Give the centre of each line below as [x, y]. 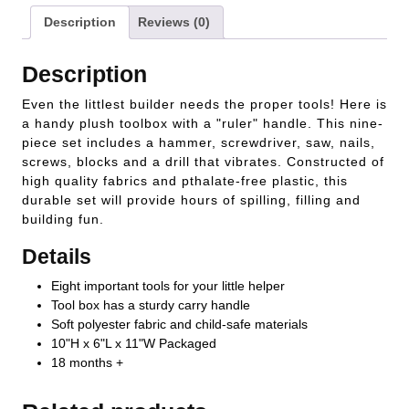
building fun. [63, 219]
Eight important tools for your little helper [168, 285]
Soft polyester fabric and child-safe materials [179, 324]
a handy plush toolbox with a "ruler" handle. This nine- [203, 123]
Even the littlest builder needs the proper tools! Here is [204, 104]
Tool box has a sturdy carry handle [151, 304]
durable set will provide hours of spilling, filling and [191, 199]
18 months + [87, 362]
